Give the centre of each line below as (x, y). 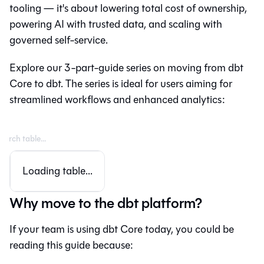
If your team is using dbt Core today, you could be (122, 229)
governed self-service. (59, 40)
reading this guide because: (71, 245)
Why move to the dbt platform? (106, 203)
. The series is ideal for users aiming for (146, 84)
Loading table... (57, 171)
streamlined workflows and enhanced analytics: (117, 100)
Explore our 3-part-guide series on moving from (119, 68)
